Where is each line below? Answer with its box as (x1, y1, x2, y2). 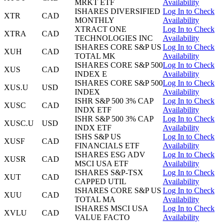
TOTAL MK (75, 52, 115, 61)
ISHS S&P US (75, 132, 121, 141)
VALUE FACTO (75, 213, 130, 222)
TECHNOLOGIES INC (75, 34, 153, 43)
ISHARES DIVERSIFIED (75, 7, 160, 16)
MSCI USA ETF (75, 159, 128, 168)
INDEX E (75, 70, 107, 79)
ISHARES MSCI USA (75, 204, 148, 213)
